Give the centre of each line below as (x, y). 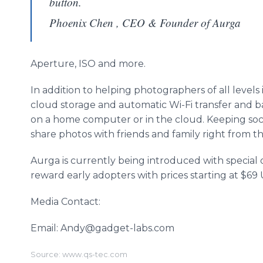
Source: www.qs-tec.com (79, 254)
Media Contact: (67, 202)
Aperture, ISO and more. (89, 64)
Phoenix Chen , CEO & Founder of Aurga (145, 23)
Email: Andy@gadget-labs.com (102, 228)
